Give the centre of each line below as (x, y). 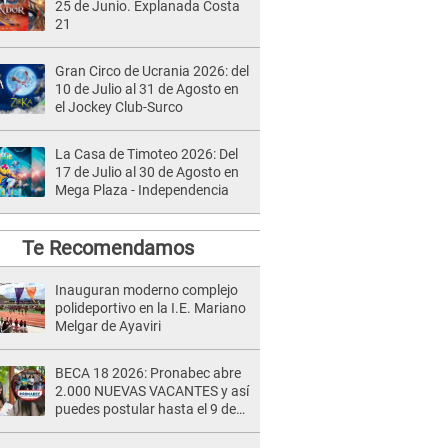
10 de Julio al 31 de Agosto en (147, 89)
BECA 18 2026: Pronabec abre (148, 373)
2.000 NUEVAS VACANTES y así (152, 391)
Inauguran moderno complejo (146, 290)
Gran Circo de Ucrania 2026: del (152, 71)
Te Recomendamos (107, 248)
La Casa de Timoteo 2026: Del (146, 154)
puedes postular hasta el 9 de (145, 409)
